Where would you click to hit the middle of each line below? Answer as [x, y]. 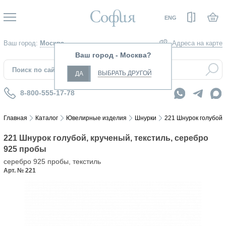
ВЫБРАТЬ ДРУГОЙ [125, 73]
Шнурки [146, 118]
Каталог [47, 118]
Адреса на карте [197, 43]
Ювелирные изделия [96, 118]
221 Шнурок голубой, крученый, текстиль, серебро [106, 138]
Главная [15, 118]
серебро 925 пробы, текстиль [52, 161]
